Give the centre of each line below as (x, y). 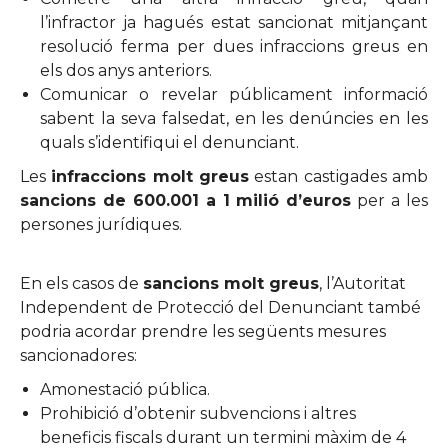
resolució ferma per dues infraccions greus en (234, 46)
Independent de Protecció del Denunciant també (220, 307)
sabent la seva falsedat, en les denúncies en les (234, 118)
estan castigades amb (339, 176)
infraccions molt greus (150, 176)
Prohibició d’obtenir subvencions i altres (198, 413)
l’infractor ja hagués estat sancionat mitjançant (234, 22)
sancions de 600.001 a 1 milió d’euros (186, 200)
